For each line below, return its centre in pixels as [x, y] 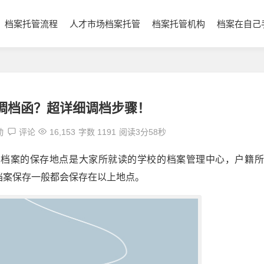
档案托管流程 [31, 24]
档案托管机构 [179, 24]
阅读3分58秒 [143, 132]
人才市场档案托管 [105, 24]
